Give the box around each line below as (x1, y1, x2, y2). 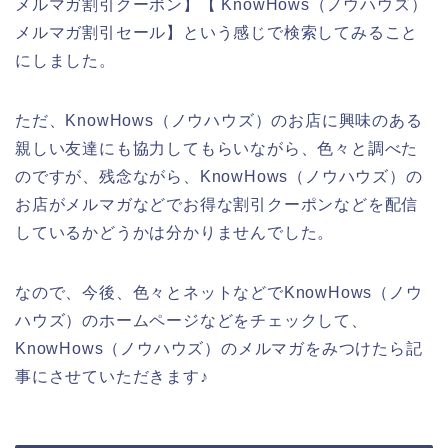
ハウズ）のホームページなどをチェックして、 (15, 311, 368, 329)
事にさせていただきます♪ (15, 367, 209, 385)
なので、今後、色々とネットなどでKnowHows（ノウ (15, 283, 423, 301)
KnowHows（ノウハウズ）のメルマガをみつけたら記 (15, 339, 423, 357)
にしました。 (15, 51, 116, 69)
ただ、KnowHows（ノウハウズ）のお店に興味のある (15, 111, 423, 129)
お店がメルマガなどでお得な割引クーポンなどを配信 (15, 195, 419, 213)
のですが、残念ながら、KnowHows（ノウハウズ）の (15, 167, 423, 185)
